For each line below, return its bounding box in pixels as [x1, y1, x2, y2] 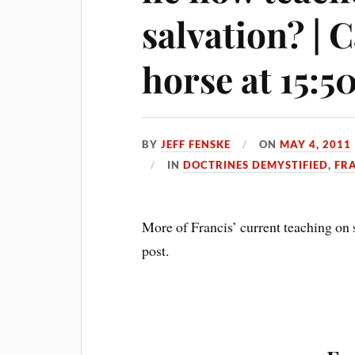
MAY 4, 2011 [280, 138, 352, 151]
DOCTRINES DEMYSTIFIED [183, 158, 329, 171]
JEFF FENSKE [161, 138, 231, 151]
